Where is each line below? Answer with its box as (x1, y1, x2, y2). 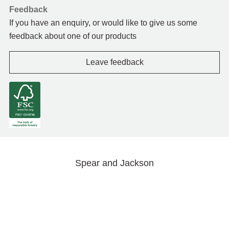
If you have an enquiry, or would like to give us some (9, 18, 197, 28)
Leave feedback (85, 58, 144, 67)
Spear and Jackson (75, 158, 154, 169)
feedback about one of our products (9, 32, 136, 41)
